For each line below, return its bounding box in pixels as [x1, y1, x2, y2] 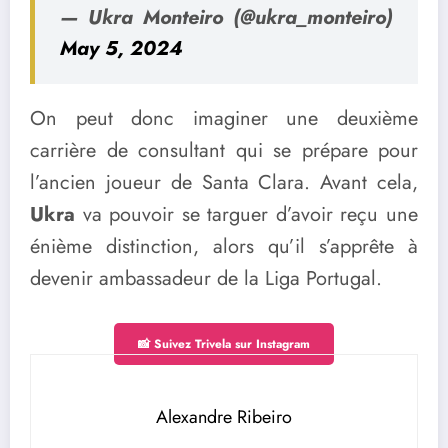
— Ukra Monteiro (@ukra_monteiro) [60, 2, 393, 32]
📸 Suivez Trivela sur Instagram [138, 334, 310, 353]
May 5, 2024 [60, 33, 183, 63]
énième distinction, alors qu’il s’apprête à [30, 231, 418, 261]
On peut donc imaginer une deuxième [30, 103, 418, 133]
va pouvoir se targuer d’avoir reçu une [75, 199, 418, 229]
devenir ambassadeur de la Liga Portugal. [30, 263, 382, 293]
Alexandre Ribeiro [156, 403, 292, 430]
